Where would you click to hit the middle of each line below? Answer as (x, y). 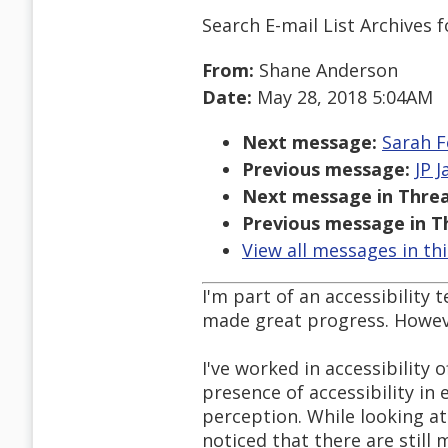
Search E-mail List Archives (317, 24)
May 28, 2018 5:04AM (342, 97)
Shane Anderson (326, 70)
